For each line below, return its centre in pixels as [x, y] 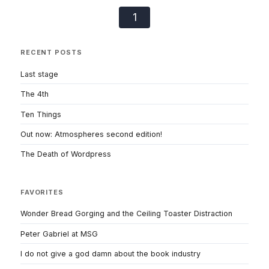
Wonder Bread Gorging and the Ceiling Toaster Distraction [126, 214]
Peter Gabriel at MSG [59, 234]
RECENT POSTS [51, 52]
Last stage [39, 74]
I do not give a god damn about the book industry [110, 254]
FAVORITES [42, 192]
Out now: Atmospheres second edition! [91, 134]
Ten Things [41, 114]
